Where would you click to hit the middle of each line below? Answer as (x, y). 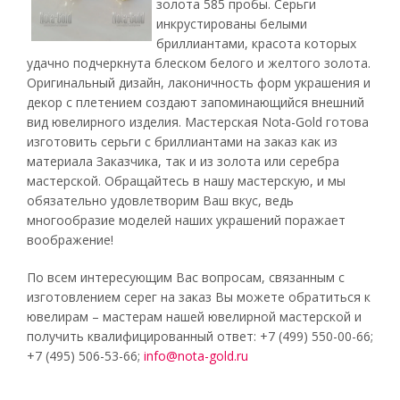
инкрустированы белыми (232, 24)
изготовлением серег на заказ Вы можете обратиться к (199, 297)
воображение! (70, 240)
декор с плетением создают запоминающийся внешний (196, 102)
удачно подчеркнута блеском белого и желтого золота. (199, 63)
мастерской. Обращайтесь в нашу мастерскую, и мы (186, 181)
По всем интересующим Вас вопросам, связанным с (186, 277)
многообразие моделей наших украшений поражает (186, 220)
